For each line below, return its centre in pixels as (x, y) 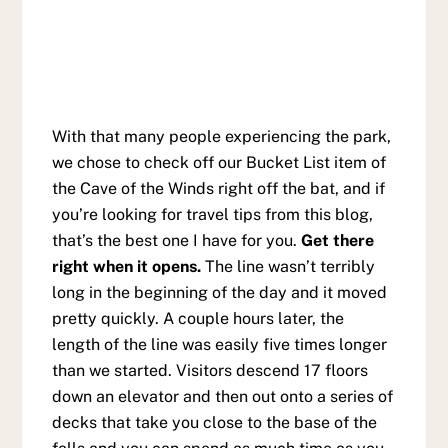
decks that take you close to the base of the (215, 422)
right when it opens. (127, 266)
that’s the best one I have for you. (177, 240)
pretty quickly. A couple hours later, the (198, 318)
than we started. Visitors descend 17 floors (210, 370)
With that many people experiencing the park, (222, 136)
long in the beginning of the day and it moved (220, 292)
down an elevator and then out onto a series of (223, 396)
